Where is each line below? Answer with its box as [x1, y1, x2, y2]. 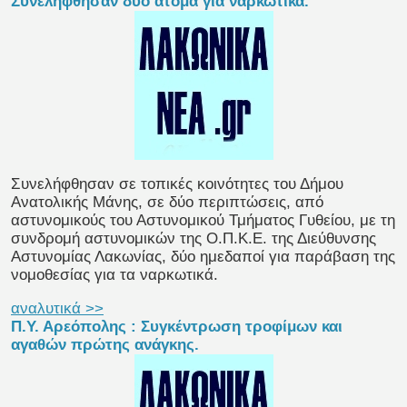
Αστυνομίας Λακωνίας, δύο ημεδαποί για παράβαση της [11, 248, 395, 266]
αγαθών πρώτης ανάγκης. [11, 336, 199, 354]
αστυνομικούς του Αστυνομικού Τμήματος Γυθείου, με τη [11, 212, 395, 230]
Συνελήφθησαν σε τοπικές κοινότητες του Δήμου [11, 175, 343, 194]
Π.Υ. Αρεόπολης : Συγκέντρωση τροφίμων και [11, 318, 342, 336]
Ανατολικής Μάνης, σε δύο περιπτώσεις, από [11, 194, 323, 212]
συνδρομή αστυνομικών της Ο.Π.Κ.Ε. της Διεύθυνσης [11, 230, 376, 248]
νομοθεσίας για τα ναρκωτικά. [11, 266, 218, 284]
